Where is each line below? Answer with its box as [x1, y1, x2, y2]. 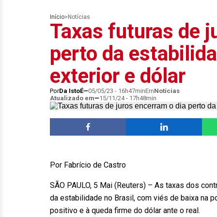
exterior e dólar [50, 64, 186, 88]
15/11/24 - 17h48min [99, 94, 156, 102]
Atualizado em [50, 94, 94, 102]
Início [50, 14, 64, 20]
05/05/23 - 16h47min [88, 87, 145, 94]
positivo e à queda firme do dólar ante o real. [50, 206, 200, 215]
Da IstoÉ [59, 87, 83, 94]
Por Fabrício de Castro [50, 160, 126, 170]
